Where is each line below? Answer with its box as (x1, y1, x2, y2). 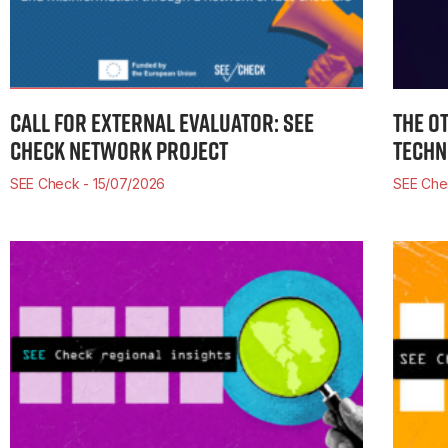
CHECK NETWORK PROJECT (10, 132, 228, 170)
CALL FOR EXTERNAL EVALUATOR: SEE (10, 104, 314, 142)
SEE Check (10, 175, 84, 193)
